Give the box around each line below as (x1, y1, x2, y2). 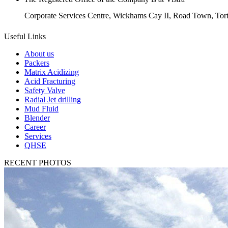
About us (24, 49, 54, 58)
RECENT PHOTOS (4, 158, 71, 167)
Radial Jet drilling (24, 95, 81, 104)
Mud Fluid (24, 104, 59, 113)
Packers (24, 58, 49, 67)
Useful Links (4, 32, 46, 41)
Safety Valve (24, 85, 65, 95)
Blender (24, 113, 50, 122)
